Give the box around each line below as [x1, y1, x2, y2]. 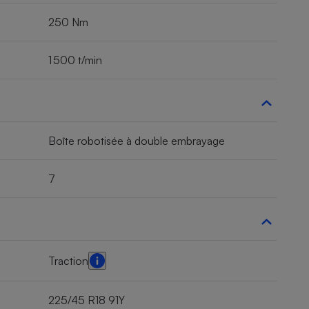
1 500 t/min [48, 53, 102, 68]
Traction [48, 254, 88, 268]
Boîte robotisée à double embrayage [48, 134, 225, 148]
